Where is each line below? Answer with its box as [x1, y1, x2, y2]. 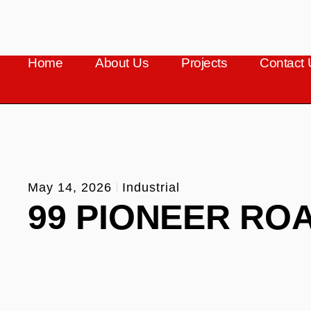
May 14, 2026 [28, 180, 112, 194]
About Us [95, 56, 149, 70]
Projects [181, 56, 228, 70]
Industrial [122, 180, 180, 194]
